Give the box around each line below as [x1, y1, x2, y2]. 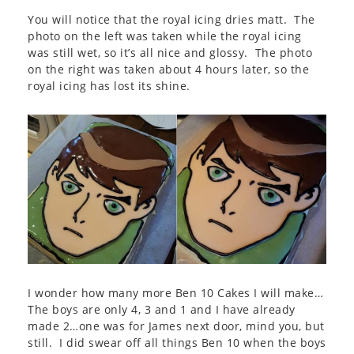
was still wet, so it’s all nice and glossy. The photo [28, 44, 312, 60]
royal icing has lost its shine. [28, 77, 190, 93]
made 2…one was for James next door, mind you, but [28, 318, 325, 333]
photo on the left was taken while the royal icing [28, 28, 302, 43]
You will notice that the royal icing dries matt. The [28, 11, 315, 27]
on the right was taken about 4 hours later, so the [28, 61, 309, 77]
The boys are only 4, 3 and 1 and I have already [28, 301, 296, 317]
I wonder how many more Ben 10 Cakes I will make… [28, 284, 323, 300]
